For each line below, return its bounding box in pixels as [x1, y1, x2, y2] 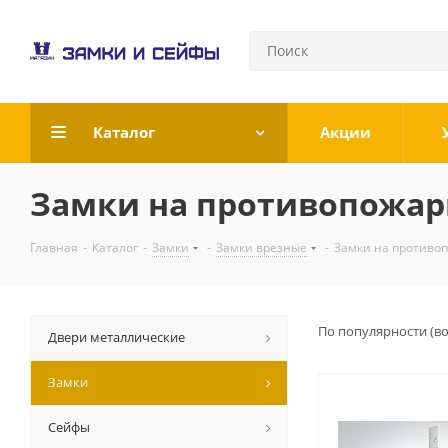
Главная [30, 239, 78, 256]
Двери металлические [48, 328, 185, 346]
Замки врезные [216, 239, 307, 256]
